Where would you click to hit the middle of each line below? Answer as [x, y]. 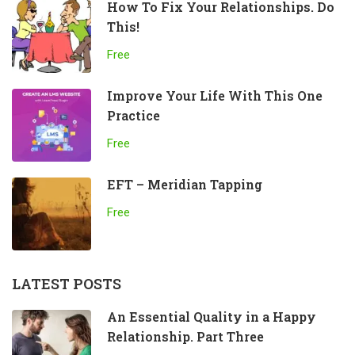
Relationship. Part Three [185, 337]
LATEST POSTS [67, 284]
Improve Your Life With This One [215, 96]
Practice [134, 116]
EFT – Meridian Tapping [185, 185]
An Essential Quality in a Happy [212, 317]
